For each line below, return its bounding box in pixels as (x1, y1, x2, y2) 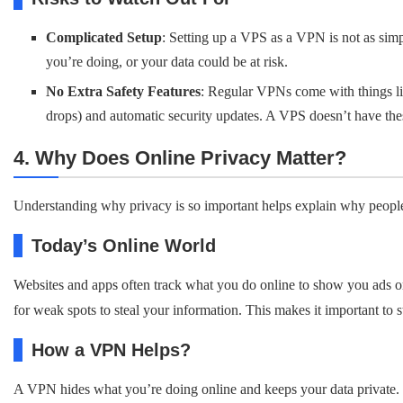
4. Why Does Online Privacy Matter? (13, 147, 346, 169)
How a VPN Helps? (31, 340, 191, 360)
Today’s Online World (31, 236, 216, 255)
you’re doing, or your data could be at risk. (46, 54, 288, 69)
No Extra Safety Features (46, 84, 201, 99)
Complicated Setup (46, 30, 162, 45)
